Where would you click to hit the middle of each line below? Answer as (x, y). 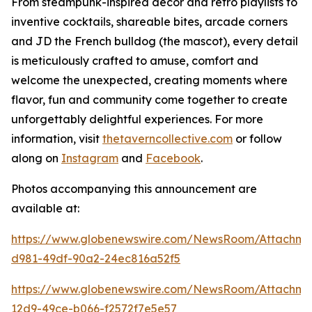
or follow (257, 138)
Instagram (90, 158)
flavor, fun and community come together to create (149, 99)
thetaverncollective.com (167, 138)
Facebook (173, 158)
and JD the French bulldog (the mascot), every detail (155, 41)
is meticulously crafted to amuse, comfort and (135, 60)
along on (36, 158)
